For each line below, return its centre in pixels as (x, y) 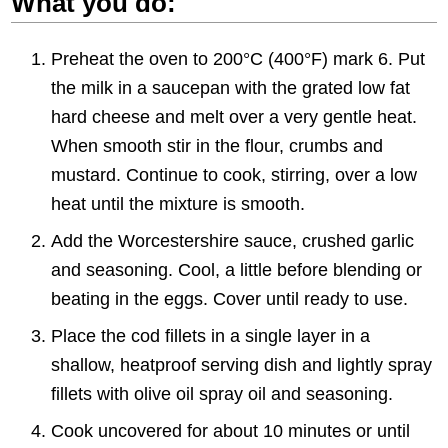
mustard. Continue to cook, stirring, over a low (234, 174)
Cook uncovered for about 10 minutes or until (231, 430)
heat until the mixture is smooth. (178, 203)
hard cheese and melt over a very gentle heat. (234, 116)
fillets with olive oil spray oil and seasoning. (222, 393)
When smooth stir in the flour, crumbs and (217, 145)
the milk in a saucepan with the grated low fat (231, 87)
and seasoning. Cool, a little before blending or (237, 269)
